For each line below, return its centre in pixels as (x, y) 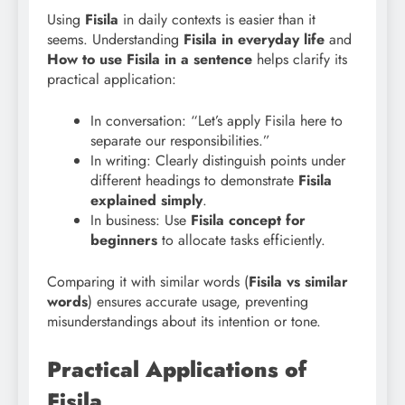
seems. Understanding (115, 40)
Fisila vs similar (298, 282)
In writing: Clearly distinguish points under (218, 161)
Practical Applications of (177, 370)
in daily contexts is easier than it (217, 20)
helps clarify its (300, 60)
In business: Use (141, 221)
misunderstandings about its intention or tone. (184, 322)
